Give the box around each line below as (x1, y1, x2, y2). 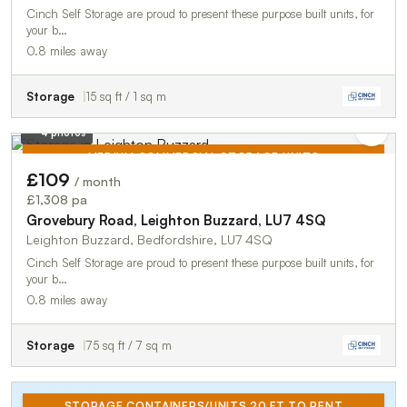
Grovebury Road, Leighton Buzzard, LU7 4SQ (26, 212, 325, 230)
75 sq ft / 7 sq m (86, 338, 172, 353)
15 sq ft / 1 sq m (86, 89, 166, 104)
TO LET (331, 186, 373, 201)
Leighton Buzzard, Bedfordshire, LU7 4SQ (26, 232, 273, 248)
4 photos (40, 126, 85, 140)
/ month (74, 174, 121, 190)
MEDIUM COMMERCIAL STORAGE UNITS (87, 150, 320, 164)
